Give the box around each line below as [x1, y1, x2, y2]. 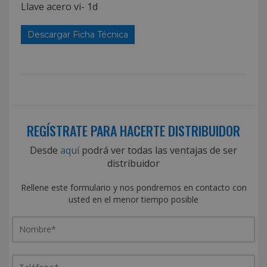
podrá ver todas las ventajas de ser [79, 143, 237, 157]
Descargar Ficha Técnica [27, 29, 128, 40]
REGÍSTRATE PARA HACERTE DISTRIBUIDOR [27, 120, 240, 140]
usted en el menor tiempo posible [69, 193, 198, 205]
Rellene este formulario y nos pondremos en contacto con [20, 181, 247, 193]
